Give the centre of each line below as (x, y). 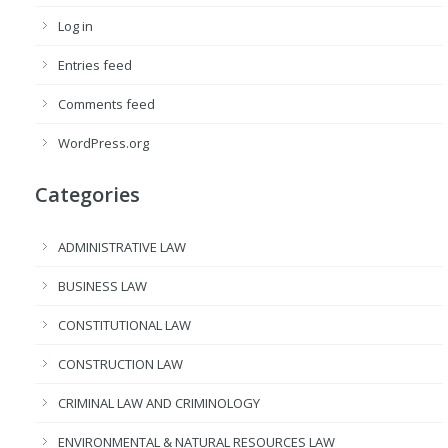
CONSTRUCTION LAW (120, 364)
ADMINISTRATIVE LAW (122, 247)
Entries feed (95, 65)
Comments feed (106, 104)
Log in (75, 26)
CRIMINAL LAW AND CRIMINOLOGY (159, 403)
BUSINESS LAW (102, 286)
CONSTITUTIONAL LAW (124, 325)
